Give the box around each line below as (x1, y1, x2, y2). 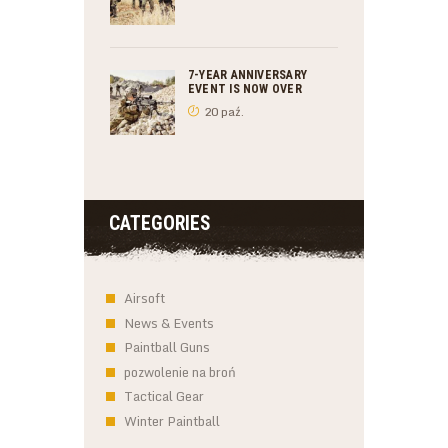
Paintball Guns (124, 336, 211, 359)
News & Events (124, 311, 215, 334)
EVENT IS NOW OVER (188, 81, 302, 96)
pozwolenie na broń (124, 360, 237, 383)
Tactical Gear (124, 385, 205, 408)
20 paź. (204, 101, 244, 121)
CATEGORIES (108, 211, 211, 235)
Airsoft (124, 287, 166, 310)
